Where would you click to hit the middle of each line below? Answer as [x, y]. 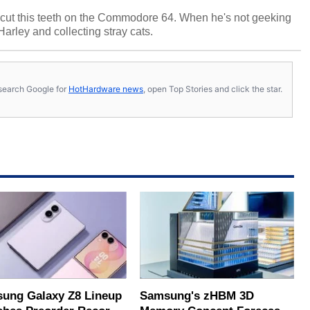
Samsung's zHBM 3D [197, 295]
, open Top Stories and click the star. [213, 89]
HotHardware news [106, 89]
